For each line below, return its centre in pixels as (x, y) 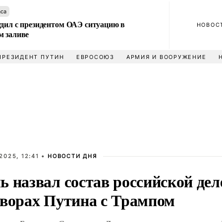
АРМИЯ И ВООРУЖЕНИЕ (166, 57)
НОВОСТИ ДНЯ (72, 156)
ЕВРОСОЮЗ (95, 57)
